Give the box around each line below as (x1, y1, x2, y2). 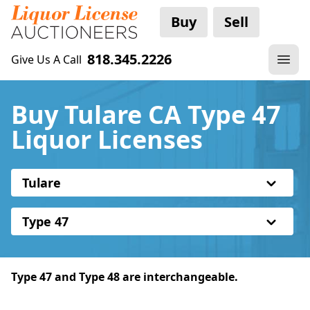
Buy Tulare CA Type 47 (11, 98, 281, 131)
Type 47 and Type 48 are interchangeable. (11, 269, 238, 284)
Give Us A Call (11, 52, 82, 67)
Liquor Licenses (11, 122, 203, 156)
